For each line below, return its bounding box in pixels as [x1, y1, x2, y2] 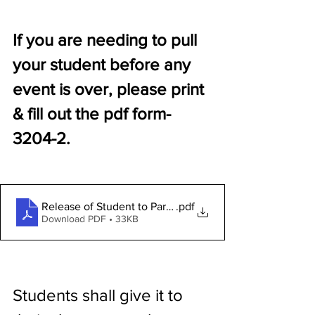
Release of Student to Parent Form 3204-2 [41, 200, 249, 212]
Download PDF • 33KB [41, 212, 139, 224]
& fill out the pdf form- [13, 104, 171, 123]
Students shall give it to [13, 285, 187, 304]
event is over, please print [13, 79, 208, 98]
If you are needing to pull [13, 30, 201, 49]
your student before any [13, 55, 195, 74]
